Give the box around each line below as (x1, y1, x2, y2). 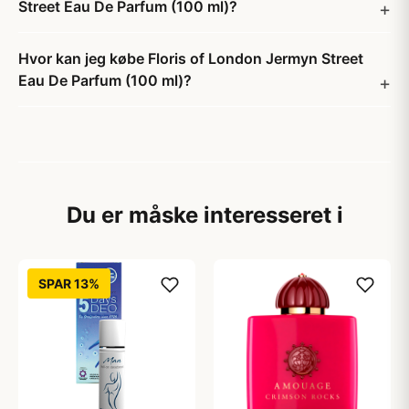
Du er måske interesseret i (66, 202, 343, 228)
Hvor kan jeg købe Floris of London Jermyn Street (18, 49, 363, 68)
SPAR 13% (38, 276, 100, 291)
